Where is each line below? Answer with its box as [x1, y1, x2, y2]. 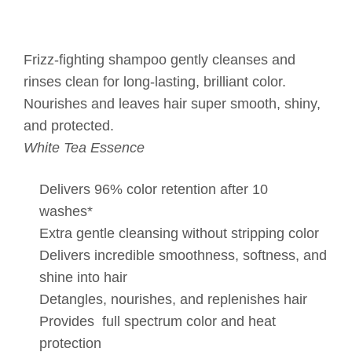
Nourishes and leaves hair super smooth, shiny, [24, 95, 321, 112]
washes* [39, 203, 97, 219]
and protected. [24, 117, 118, 134]
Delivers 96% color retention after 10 [39, 181, 268, 197]
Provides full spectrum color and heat [39, 313, 276, 329]
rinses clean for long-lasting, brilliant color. [24, 73, 286, 90]
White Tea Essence [24, 139, 145, 156]
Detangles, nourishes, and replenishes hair [39, 291, 311, 307]
